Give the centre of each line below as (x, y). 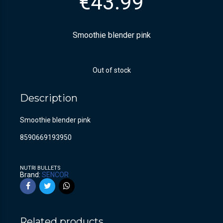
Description (49, 98)
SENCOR (55, 174)
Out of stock (111, 70)
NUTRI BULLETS (40, 168)
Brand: (31, 174)
